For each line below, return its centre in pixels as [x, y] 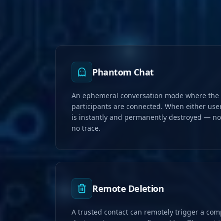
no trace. [86, 128]
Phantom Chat [123, 72]
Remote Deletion [128, 189]
